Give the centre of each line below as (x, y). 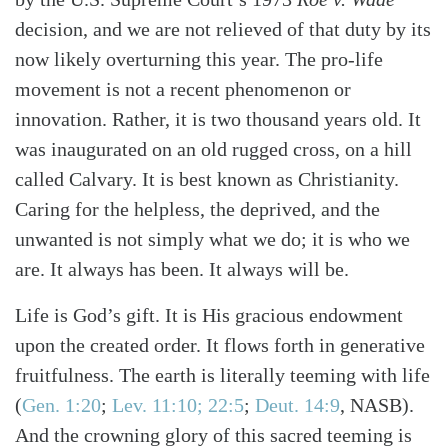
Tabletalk (159, 197)
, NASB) (374, 404)
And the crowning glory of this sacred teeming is (213, 434)
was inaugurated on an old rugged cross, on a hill (213, 148)
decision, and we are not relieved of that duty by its (223, 28)
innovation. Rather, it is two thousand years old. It (218, 118)
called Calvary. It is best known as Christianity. (207, 178)
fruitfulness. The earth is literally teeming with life (222, 374)
